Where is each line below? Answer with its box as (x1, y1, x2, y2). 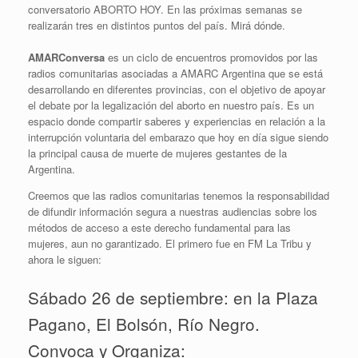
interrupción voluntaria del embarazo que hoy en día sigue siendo (28, 129, 328, 145)
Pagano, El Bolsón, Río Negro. (28, 311, 260, 336)
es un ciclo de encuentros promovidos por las (105, 50, 318, 65)
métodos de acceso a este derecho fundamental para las (28, 220, 291, 235)
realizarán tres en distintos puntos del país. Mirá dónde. (28, 18, 285, 33)
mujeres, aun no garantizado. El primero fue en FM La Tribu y (28, 236, 312, 251)
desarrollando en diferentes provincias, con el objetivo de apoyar (28, 82, 325, 97)
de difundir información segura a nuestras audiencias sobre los (28, 204, 317, 219)
